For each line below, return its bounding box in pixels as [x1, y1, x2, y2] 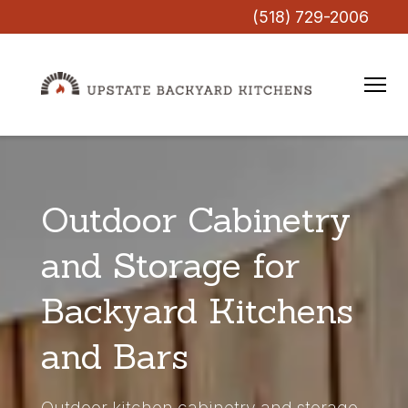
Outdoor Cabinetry [40, 196, 351, 242]
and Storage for [40, 241, 300, 288]
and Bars [40, 332, 189, 379]
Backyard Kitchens [40, 287, 353, 333]
